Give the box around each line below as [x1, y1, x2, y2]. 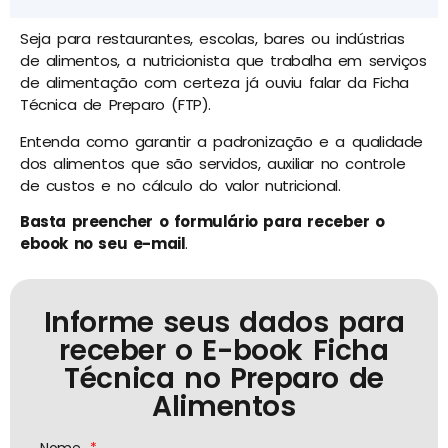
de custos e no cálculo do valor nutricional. [20, 174, 341, 196]
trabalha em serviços [263, 50, 427, 72]
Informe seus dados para [43, 303, 405, 343]
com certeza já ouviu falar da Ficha [137, 72, 410, 94]
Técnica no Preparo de [64, 359, 384, 399]
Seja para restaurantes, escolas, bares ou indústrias [20, 28, 405, 50]
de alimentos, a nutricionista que [20, 50, 264, 72]
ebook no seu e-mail [20, 232, 186, 254]
